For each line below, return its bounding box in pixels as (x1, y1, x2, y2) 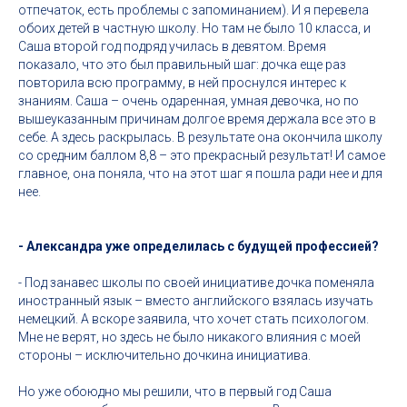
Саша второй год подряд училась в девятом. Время (18, 39, 326, 54)
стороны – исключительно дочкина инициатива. (18, 348, 311, 362)
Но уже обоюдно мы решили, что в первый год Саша (18, 384, 332, 399)
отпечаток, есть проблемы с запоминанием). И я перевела (18, 3, 369, 17)
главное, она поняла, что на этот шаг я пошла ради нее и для (18, 166, 382, 181)
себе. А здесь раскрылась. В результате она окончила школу (18, 130, 382, 144)
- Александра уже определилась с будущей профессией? (18, 239, 379, 253)
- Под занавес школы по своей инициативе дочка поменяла (18, 275, 374, 290)
